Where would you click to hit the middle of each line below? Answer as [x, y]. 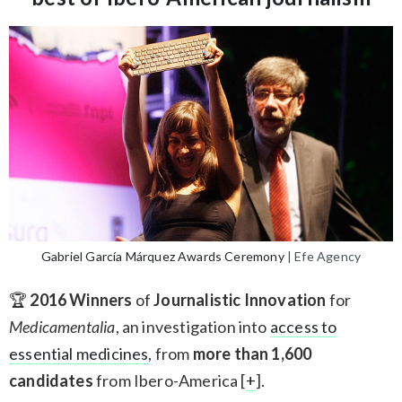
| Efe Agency [323, 257]
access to [303, 327]
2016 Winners [81, 300]
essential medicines [79, 354]
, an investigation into [192, 327]
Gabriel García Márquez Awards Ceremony [162, 257]
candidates [51, 381]
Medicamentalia [62, 327]
